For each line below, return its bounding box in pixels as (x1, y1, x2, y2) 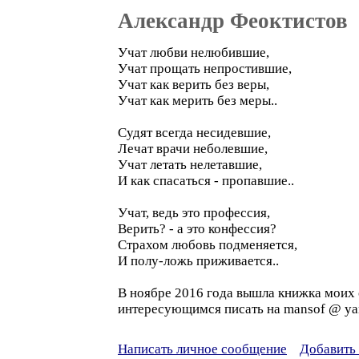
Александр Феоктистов (118, 9, 348, 33)
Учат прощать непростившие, (118, 61, 292, 76)
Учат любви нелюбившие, (118, 45, 269, 60)
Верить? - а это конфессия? (118, 221, 276, 236)
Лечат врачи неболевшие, (118, 141, 268, 156)
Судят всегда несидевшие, (118, 125, 271, 140)
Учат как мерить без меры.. (118, 93, 277, 108)
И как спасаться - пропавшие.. (118, 173, 294, 188)
